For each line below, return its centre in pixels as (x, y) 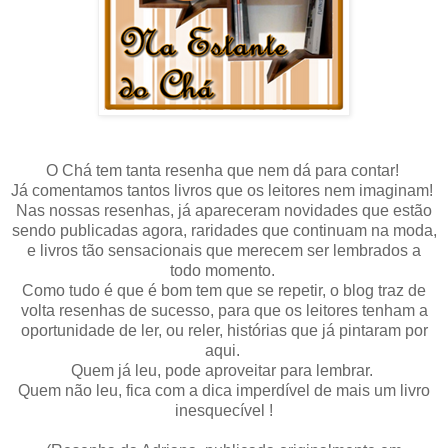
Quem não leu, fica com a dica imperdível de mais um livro (224, 390)
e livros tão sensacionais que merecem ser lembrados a (224, 250)
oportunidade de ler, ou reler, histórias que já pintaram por (224, 330)
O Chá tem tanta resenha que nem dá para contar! (224, 170)
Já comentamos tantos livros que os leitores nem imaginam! (224, 190)
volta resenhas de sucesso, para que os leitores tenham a (224, 310)
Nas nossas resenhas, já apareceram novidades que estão (224, 210)
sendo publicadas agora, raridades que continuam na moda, (224, 230)
